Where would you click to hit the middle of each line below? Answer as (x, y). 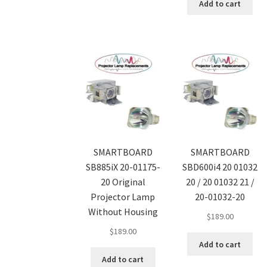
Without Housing (123, 212)
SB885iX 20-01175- (123, 167)
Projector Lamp (123, 197)
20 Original (123, 182)
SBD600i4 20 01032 (220, 167)
